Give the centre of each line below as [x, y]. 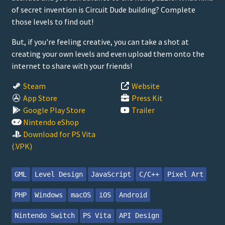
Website [146, 86]
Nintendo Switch [45, 216]
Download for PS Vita [59, 134]
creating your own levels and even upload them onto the [108, 54]
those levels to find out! [52, 22]
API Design [139, 216]
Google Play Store [54, 110]
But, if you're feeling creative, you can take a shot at [100, 42]
